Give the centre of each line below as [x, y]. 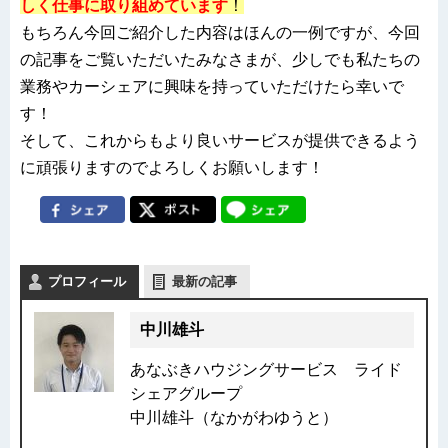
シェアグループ [186, 393]
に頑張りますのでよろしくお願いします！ [172, 167]
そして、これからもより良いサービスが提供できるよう [220, 140]
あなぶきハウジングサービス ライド [266, 369]
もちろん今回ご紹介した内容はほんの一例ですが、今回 [220, 32]
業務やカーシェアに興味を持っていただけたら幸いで [212, 86]
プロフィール [87, 281]
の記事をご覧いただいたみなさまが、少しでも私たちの [220, 59]
